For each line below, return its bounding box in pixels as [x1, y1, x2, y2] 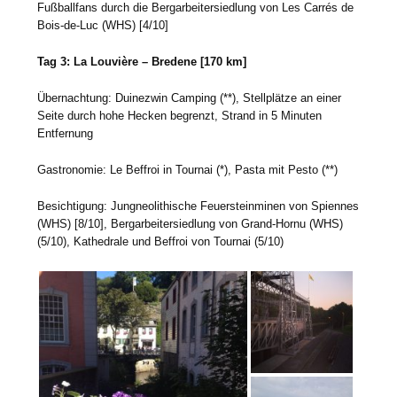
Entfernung [37, 126, 94, 140]
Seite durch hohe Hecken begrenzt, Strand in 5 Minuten [37, 108, 323, 122]
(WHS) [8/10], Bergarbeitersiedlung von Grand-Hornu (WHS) [37, 216, 344, 230]
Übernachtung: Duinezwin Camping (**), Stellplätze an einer [37, 90, 342, 105]
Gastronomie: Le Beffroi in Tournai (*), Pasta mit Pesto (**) [37, 162, 339, 176]
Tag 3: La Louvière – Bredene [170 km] [37, 54, 247, 68]
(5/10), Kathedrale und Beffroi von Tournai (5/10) [37, 234, 284, 248]
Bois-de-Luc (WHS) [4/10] [37, 18, 169, 32]
